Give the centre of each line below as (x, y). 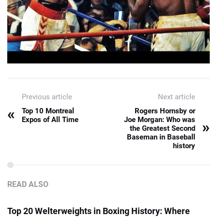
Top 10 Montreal (48, 111)
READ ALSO (28, 184)
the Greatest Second (163, 128)
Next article (177, 97)
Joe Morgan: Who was (160, 119)
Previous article (47, 97)
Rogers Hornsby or (165, 111)
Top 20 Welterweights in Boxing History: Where (99, 211)
